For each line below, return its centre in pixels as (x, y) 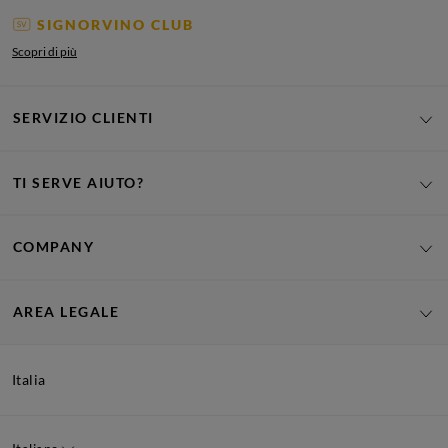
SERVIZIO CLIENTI (83, 118)
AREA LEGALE (66, 311)
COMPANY (54, 247)
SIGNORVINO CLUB (115, 24)
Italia (29, 380)
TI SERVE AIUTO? (79, 182)
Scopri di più (44, 51)
